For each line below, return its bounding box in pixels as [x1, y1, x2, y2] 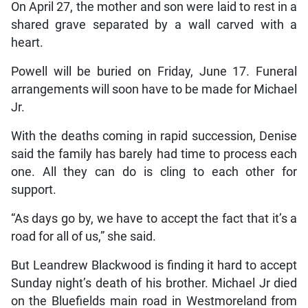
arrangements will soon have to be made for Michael [10, 82, 298, 97]
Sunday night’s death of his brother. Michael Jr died [10, 276, 298, 291]
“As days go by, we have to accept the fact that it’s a [10, 212, 298, 226]
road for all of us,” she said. [10, 230, 156, 244]
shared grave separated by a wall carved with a [10, 18, 298, 32]
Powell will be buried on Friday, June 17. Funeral [10, 65, 298, 79]
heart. [10, 36, 43, 50]
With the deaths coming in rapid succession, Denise [10, 129, 298, 144]
